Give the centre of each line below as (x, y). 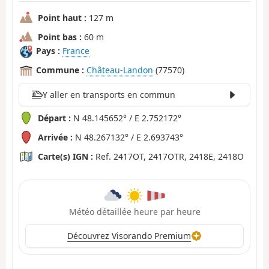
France (76, 50)
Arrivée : (55, 138)
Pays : (48, 50)
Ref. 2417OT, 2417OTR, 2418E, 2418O (168, 157)
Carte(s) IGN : (65, 157)
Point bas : (60, 37)
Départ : (54, 118)
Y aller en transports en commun (109, 95)
